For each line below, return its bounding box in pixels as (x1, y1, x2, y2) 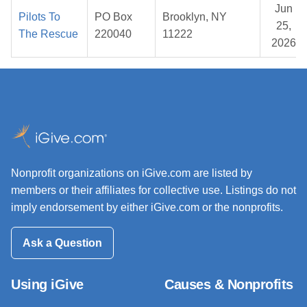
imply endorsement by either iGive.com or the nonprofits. (11, 201, 283, 214)
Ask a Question (23, 236, 102, 249)
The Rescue (19, 28, 78, 40)
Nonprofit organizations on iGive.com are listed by (11, 167, 252, 180)
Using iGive (11, 276, 84, 292)
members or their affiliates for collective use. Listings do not (11, 184, 296, 197)
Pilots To (19, 11, 60, 23)
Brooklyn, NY (162, 11, 227, 23)
